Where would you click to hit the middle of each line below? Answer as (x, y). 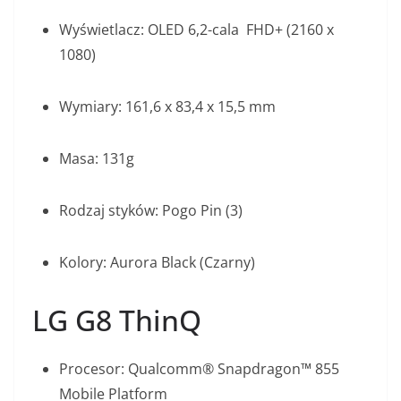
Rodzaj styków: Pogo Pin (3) (151, 211)
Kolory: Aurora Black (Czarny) (157, 263)
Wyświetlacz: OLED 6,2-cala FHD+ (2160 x (196, 30)
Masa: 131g (97, 159)
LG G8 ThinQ (117, 320)
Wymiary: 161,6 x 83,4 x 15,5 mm (167, 107)
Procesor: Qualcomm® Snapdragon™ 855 (199, 369)
